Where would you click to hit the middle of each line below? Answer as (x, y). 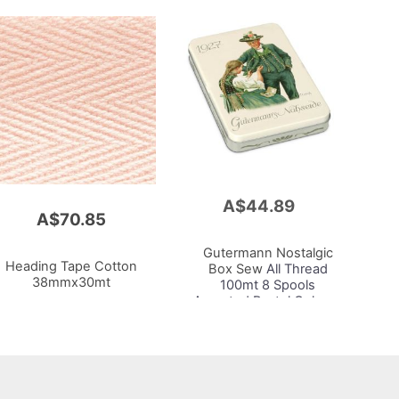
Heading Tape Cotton (71, 267)
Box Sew (235, 269)
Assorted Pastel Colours (268, 301)
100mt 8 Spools (268, 285)
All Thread (295, 269)
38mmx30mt (71, 283)
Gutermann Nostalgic (268, 253)
